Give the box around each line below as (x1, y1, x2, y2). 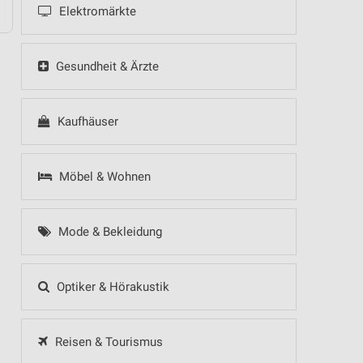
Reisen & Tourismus (51, 335, 163, 349)
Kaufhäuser (53, 114, 118, 129)
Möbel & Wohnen (55, 169, 151, 184)
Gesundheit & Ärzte (52, 59, 159, 74)
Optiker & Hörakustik (53, 280, 169, 294)
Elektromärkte (55, 4, 136, 19)
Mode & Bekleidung (54, 224, 162, 239)
